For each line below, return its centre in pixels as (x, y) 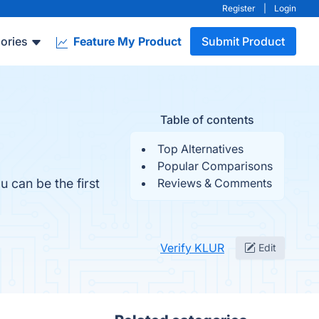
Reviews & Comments (215, 183)
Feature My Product (126, 41)
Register (239, 8)
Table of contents (207, 120)
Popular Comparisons (215, 166)
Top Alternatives (200, 149)
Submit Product (243, 41)
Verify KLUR (192, 248)
